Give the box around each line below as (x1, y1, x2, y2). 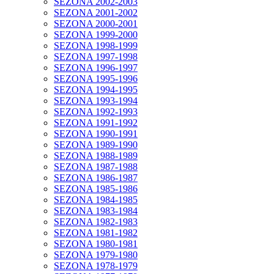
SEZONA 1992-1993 (54, 106, 138, 117)
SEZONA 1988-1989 (54, 150, 138, 161)
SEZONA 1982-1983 (54, 216, 138, 227)
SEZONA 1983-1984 (54, 205, 138, 216)
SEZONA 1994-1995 (54, 84, 138, 95)
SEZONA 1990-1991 (54, 128, 138, 139)
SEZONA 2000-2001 (54, 18, 138, 29)
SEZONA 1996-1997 (54, 62, 138, 73)
